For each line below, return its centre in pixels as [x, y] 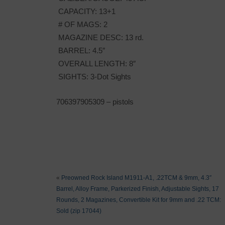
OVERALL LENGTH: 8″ [96, 63]
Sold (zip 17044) [79, 211]
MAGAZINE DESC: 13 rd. [100, 37]
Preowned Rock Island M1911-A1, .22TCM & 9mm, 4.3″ [136, 178]
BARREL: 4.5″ [81, 50]
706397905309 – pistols [95, 102]
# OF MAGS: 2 [82, 24]
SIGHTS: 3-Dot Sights [94, 76]
